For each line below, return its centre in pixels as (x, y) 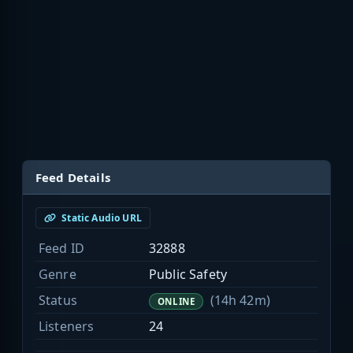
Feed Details (73, 178)
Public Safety (188, 275)
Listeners (67, 327)
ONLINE (176, 302)
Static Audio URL (100, 218)
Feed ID (62, 249)
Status (58, 301)
